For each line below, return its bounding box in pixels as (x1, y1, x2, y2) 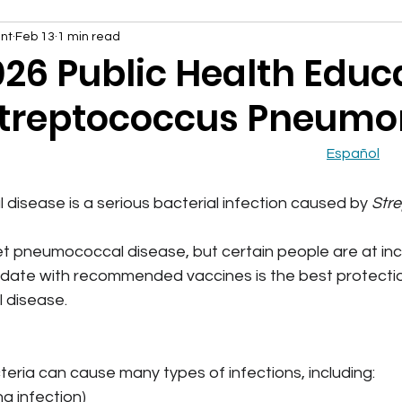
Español (327, 146, 380, 161)
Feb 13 (15, 30, 55, 43)
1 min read (57, 30, 120, 43)
